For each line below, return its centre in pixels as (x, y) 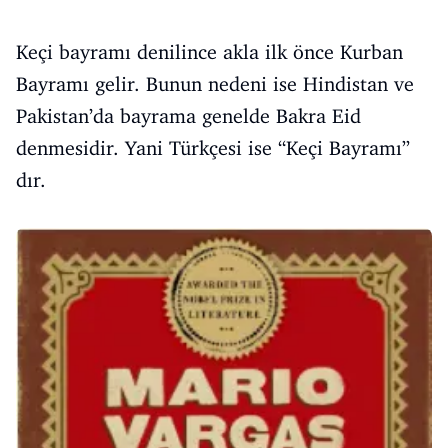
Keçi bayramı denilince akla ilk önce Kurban (209, 52)
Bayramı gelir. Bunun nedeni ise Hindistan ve (215, 84)
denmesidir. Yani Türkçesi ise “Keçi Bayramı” (213, 148)
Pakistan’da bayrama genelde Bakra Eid (188, 116)
